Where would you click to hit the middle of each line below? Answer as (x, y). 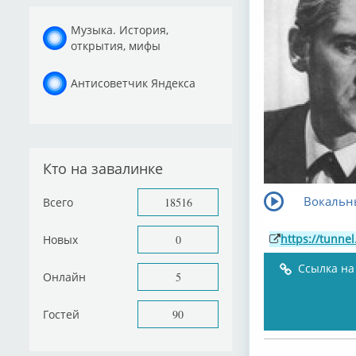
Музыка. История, (120, 29)
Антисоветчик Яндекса (133, 83)
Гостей (61, 314)
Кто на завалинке (103, 168)
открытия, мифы (116, 45)
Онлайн (64, 277)
